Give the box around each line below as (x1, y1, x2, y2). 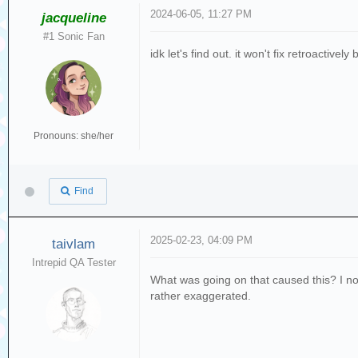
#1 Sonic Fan (42, 30, 105, 42)
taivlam (52, 236, 96, 252)
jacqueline (41, 10, 106, 26)
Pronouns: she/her (34, 130, 114, 141)
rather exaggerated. (150, 288, 252, 302)
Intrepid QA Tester (31, 256, 116, 268)
